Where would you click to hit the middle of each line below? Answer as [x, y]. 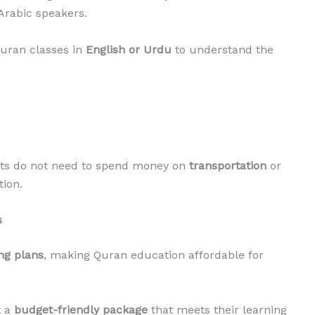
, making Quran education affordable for [154, 255]
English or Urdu [129, 49]
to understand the [223, 49]
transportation [228, 165]
